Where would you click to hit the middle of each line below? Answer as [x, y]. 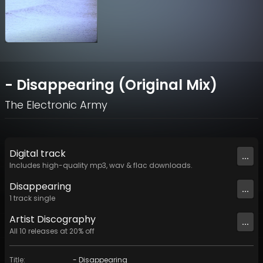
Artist [22, 220]
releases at [48, 231]
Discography [65, 220]
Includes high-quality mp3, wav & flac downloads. [101, 166]
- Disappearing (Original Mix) [111, 85]
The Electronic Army [56, 105]
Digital [25, 154]
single [44, 198]
